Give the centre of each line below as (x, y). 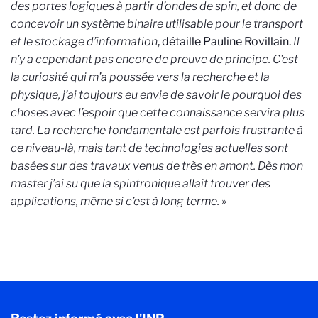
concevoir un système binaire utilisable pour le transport (157, 23)
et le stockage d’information (84, 41)
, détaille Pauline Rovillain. (225, 41)
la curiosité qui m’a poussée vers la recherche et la (140, 77)
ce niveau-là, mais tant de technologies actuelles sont (149, 148)
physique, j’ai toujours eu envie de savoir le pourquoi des (156, 94)
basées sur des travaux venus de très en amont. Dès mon (157, 165)
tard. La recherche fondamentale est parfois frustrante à (157, 130)
